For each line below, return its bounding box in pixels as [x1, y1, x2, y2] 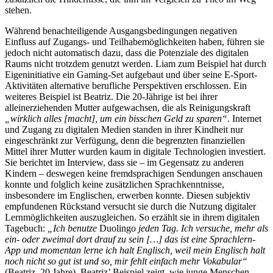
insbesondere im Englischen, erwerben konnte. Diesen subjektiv [5, 190, 250, 200]
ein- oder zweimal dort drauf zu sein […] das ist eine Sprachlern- [5, 233, 255, 244]
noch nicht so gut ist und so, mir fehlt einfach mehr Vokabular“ [5, 255, 247, 266]
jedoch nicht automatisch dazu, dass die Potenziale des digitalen [5, 47, 249, 58]
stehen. [5, 4, 32, 15]
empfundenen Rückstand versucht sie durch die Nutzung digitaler [5, 200, 256, 211]
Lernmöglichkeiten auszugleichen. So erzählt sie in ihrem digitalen [5, 211, 260, 222]
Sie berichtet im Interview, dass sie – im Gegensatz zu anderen [5, 157, 244, 168]
